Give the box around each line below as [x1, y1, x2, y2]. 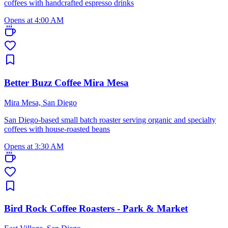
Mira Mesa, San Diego [4, 98, 77, 107]
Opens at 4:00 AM [4, 16, 64, 25]
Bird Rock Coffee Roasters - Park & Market [4, 203, 188, 214]
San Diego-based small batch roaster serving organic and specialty [4, 115, 216, 124]
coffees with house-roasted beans [4, 124, 110, 133]
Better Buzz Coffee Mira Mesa [4, 77, 129, 89]
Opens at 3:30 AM [4, 141, 64, 151]
